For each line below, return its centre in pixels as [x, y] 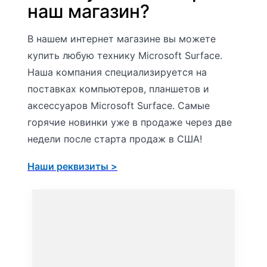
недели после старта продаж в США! [115, 139]
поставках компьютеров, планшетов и [118, 89]
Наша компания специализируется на [117, 72]
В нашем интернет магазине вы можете [122, 38]
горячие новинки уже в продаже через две [130, 122]
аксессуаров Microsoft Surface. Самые [119, 105]
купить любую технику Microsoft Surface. [125, 55]
